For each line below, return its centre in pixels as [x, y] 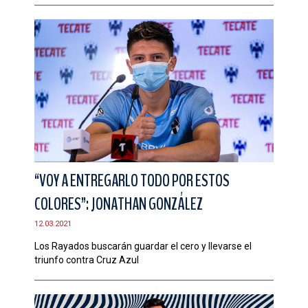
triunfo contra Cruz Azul [87, 260]
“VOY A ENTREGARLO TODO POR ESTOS [132, 180]
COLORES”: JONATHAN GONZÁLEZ [119, 204]
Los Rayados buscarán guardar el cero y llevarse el [143, 246]
